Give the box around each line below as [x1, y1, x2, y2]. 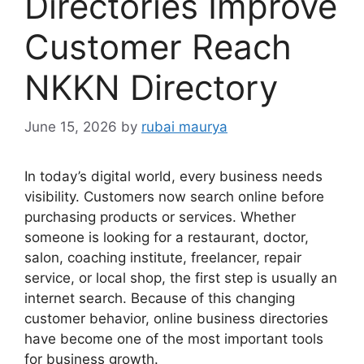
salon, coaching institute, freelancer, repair [24, 249, 301, 266]
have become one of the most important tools [24, 331, 323, 348]
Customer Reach [24, 25, 292, 67]
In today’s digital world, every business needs [24, 168, 323, 185]
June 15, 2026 [24, 119, 117, 136]
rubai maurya [141, 119, 227, 136]
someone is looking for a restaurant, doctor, [24, 229, 309, 246]
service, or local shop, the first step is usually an [24, 270, 337, 287]
